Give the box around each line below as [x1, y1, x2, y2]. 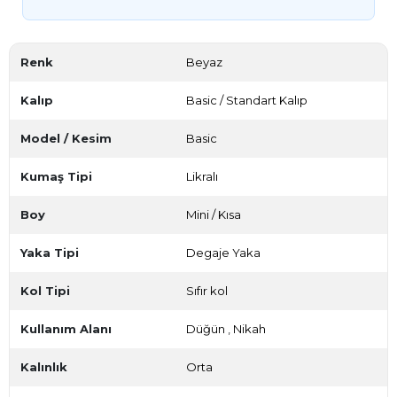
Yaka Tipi [20, 245, 79, 261]
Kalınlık [20, 360, 67, 375]
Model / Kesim [20, 131, 112, 146]
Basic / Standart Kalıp [186, 93, 307, 108]
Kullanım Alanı [20, 322, 112, 337]
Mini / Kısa [186, 207, 241, 222]
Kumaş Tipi [20, 169, 92, 184]
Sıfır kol [186, 284, 228, 299]
